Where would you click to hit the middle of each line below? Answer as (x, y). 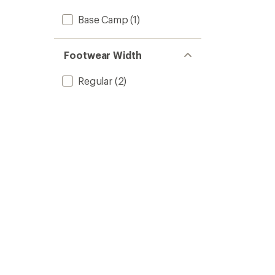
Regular (95, 81)
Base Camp (103, 19)
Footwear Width (103, 55)
